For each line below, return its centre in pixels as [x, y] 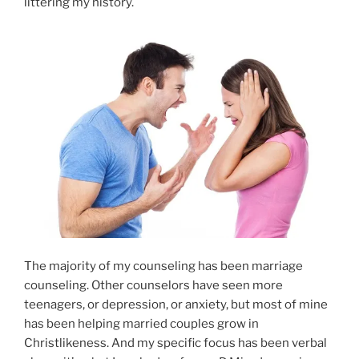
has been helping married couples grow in [141, 323]
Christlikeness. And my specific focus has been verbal [175, 343]
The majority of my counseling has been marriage [163, 266]
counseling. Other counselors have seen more [153, 285]
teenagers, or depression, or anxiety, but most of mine [176, 304]
